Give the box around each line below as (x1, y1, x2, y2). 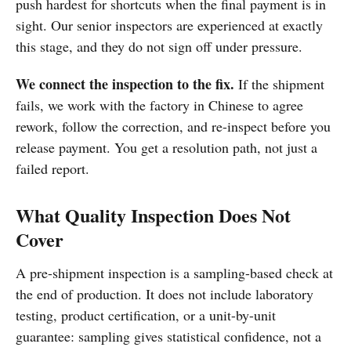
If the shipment (234, 74, 324, 94)
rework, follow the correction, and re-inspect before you (16, 117, 331, 136)
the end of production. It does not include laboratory (16, 284, 313, 304)
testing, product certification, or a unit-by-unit (16, 306, 276, 325)
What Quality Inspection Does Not (16, 201, 291, 230)
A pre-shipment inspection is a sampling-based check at (16, 263, 333, 283)
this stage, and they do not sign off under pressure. (16, 36, 302, 56)
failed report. (16, 159, 89, 179)
